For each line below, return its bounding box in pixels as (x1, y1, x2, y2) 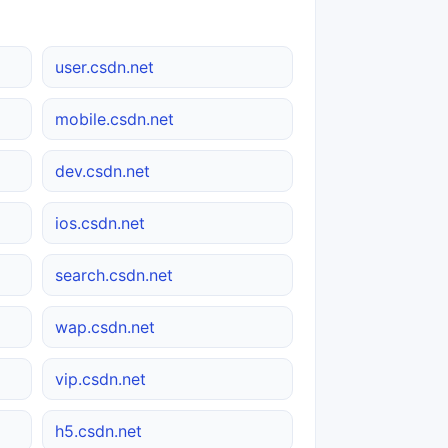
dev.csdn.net (55, 161, 150, 182)
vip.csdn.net (55, 369, 146, 390)
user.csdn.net (55, 57, 154, 78)
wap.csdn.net (55, 317, 155, 338)
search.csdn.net (55, 265, 173, 286)
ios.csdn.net (55, 213, 145, 234)
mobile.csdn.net (55, 109, 174, 130)
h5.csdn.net (55, 421, 142, 442)
